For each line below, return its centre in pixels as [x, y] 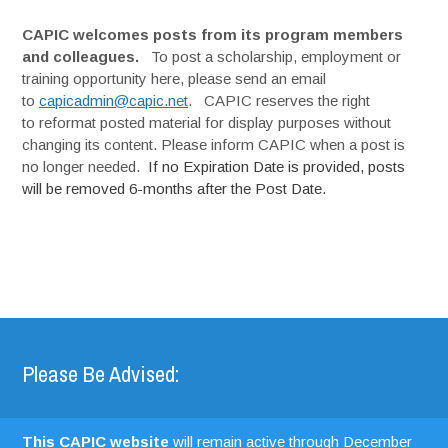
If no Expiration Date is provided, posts [277, 166]
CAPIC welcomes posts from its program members [213, 34]
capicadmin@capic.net [114, 100]
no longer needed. [85, 166]
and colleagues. [81, 56]
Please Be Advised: [101, 373]
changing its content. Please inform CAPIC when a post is [214, 144]
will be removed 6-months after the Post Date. [174, 188]
